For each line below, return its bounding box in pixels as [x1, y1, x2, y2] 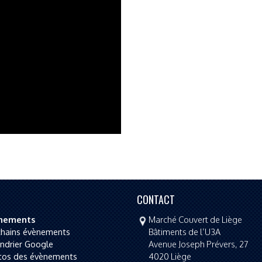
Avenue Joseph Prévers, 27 [149, 239, 249, 250]
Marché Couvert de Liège [149, 214, 243, 225]
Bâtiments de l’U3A [149, 226, 221, 237]
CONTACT [137, 191, 175, 207]
